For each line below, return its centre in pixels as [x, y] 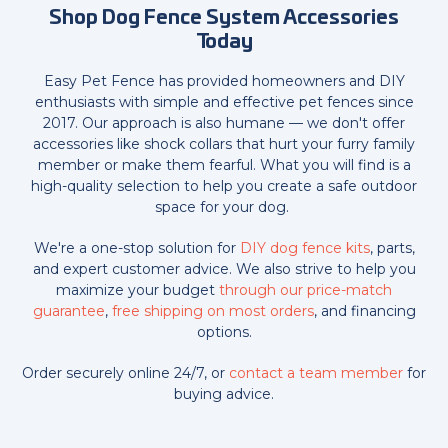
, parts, [392, 248]
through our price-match [305, 290]
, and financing [364, 311]
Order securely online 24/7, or [125, 373]
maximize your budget [137, 290]
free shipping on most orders [212, 311]
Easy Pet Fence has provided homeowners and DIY [224, 81]
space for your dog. [224, 207]
